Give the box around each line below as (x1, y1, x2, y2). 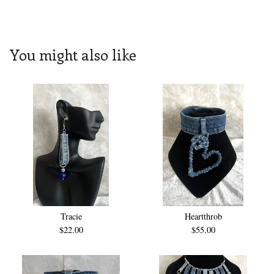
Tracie (60, 210, 82, 223)
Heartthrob (184, 210, 222, 223)
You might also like (10, 45, 136, 65)
